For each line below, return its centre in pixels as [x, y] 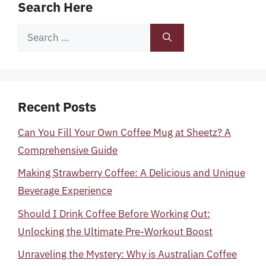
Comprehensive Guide [68, 150]
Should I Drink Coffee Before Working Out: [114, 213]
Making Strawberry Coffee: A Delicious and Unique [132, 173]
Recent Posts [57, 106]
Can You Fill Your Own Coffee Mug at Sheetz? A [124, 132]
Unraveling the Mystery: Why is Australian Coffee [127, 254]
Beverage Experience [65, 191]
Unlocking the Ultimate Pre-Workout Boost [115, 231]
